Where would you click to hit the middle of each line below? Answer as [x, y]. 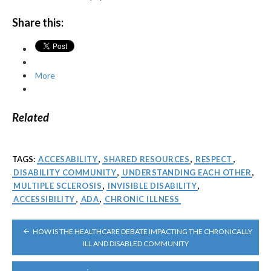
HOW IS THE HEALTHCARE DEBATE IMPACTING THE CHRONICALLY [142, 231]
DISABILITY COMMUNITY [65, 172]
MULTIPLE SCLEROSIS [57, 185]
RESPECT [214, 159]
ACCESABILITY [68, 159]
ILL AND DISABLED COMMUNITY [135, 244]
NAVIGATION [49, 242]
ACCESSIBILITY [44, 199]
